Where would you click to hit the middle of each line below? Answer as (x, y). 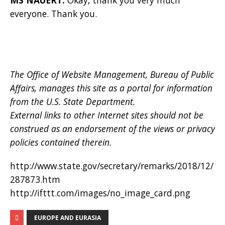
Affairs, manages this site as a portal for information (111, 88)
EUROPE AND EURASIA (68, 217)
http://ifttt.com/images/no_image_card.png (100, 193)
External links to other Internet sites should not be (107, 115)
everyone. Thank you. (53, 13)
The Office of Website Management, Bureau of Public (112, 74)
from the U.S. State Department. (73, 101)
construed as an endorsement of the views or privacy (113, 128)
